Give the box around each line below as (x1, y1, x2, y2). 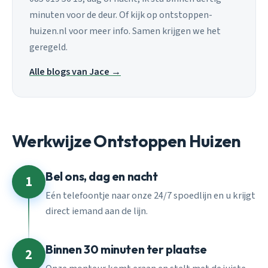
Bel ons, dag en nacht (45, 168, 158, 184)
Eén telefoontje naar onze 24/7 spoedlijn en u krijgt (45, 188, 255, 203)
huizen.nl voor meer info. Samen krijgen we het (29, 24, 221, 38)
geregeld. (29, 40, 68, 54)
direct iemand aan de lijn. (45, 204, 148, 219)
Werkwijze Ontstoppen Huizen (12, 130, 241, 152)
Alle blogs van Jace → (29, 65, 121, 79)
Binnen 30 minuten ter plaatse (45, 241, 207, 257)
